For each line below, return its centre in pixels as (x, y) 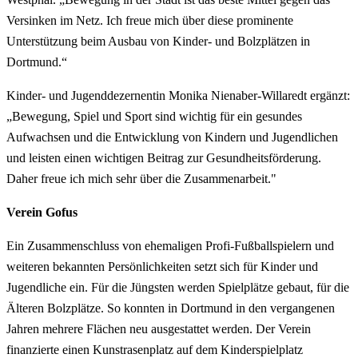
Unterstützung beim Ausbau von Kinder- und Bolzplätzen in (158, 41)
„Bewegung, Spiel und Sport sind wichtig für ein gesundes (154, 116)
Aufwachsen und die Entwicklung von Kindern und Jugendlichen (172, 137)
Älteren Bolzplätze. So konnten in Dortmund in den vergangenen (171, 308)
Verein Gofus (42, 212)
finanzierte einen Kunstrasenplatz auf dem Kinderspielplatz (155, 349)
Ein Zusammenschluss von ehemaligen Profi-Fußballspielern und (170, 245)
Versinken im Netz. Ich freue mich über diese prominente (150, 20)
